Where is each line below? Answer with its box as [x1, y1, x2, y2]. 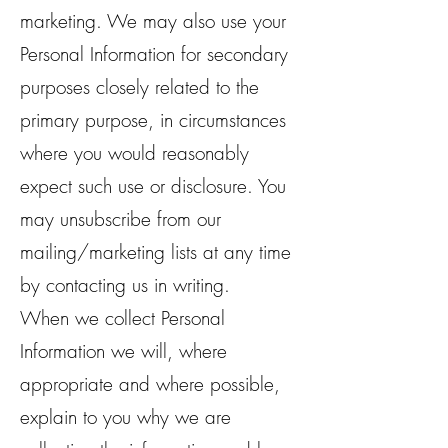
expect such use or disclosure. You [20, 173, 286, 199]
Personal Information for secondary [20, 41, 288, 67]
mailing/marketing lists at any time [20, 239, 291, 265]
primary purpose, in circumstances [20, 107, 286, 133]
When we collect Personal [20, 305, 225, 331]
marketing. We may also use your [20, 8, 286, 34]
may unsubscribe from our [20, 206, 221, 232]
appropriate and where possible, [20, 371, 280, 397]
